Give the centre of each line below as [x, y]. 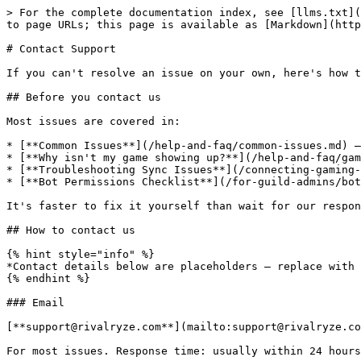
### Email [35, 303]
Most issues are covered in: [93, 121]
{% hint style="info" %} [81, 254]
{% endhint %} [48, 278]
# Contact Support [61, 49]
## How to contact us [71, 230]
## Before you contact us [84, 97]
